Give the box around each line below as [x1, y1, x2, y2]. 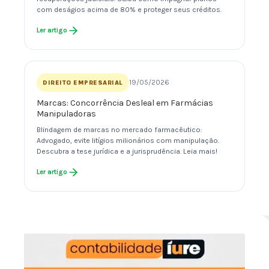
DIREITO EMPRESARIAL [43, 79, 123, 87]
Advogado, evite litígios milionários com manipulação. [37, 136, 219, 145]
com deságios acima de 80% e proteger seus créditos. [37, 5, 222, 14]
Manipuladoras [37, 109, 96, 119]
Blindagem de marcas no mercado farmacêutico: [37, 125, 202, 134]
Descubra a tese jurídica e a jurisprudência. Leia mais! [37, 147, 217, 156]
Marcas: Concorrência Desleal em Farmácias [37, 98, 213, 109]
